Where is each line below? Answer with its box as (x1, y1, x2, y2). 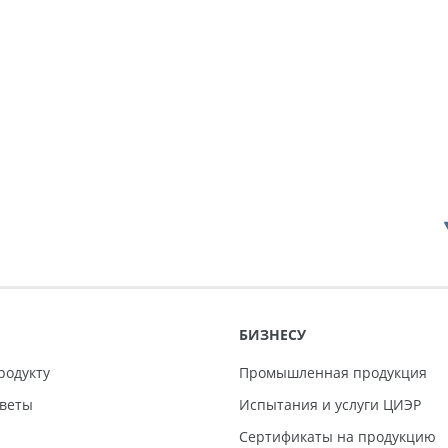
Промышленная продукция (239, 363, 427, 383)
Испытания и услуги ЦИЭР (239, 395, 421, 415)
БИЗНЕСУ (239, 325, 306, 345)
